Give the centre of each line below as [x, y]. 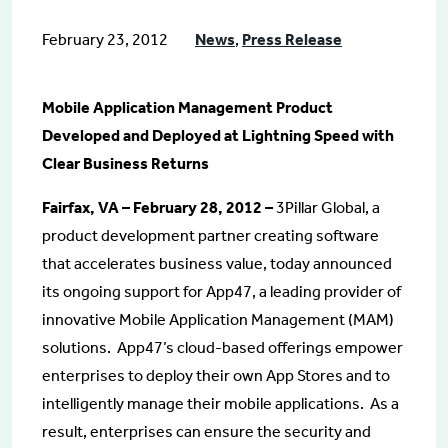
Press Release [292, 39]
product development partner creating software [210, 235]
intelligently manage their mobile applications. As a [220, 403]
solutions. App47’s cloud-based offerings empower [222, 347]
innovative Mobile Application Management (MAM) [218, 319]
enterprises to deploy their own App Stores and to [216, 375]
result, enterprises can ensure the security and [206, 431]
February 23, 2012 [106, 39]
